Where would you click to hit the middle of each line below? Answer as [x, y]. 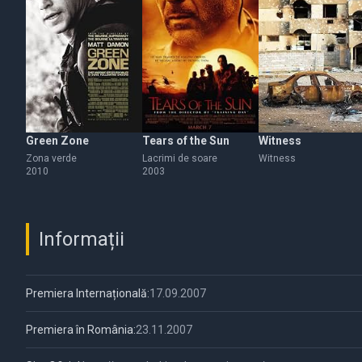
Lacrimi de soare [180, 158]
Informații [82, 239]
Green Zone [57, 141]
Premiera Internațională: [88, 293]
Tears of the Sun [186, 141]
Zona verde [51, 158]
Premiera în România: [81, 330]
